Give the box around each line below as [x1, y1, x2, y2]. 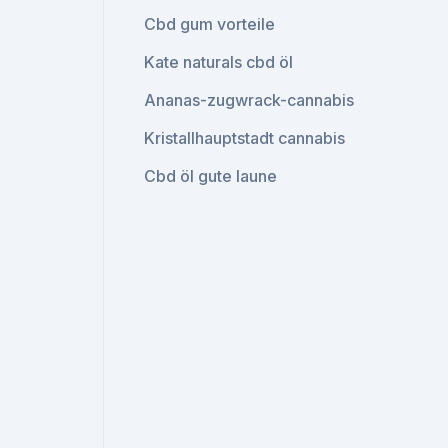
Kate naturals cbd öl [144, 52, 294, 72]
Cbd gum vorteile [144, 14, 276, 34]
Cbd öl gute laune [144, 166, 278, 186]
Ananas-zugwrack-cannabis [144, 90, 355, 110]
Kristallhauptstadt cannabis [144, 128, 346, 148]
